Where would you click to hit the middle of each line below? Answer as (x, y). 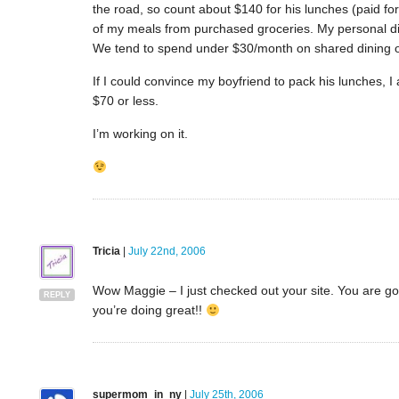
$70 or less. (125, 101)
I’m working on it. (140, 134)
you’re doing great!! (149, 310)
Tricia (106, 252)
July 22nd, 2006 (167, 252)
